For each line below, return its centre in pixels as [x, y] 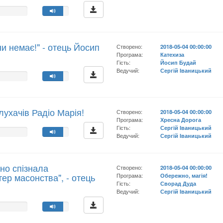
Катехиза [172, 54]
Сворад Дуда [178, 183]
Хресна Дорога [181, 119]
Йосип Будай [178, 62]
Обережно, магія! [184, 175]
